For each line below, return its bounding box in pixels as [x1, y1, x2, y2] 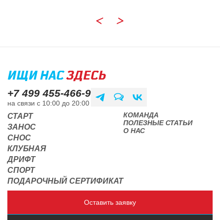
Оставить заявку [84, 198, 136, 206]
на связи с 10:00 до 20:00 [7, 99, 89, 107]
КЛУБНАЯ [7, 144, 46, 153]
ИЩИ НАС [7, 69, 66, 83]
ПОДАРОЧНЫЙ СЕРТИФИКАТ [7, 177, 123, 185]
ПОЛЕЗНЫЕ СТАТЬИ [123, 119, 192, 127]
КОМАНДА [123, 111, 159, 119]
